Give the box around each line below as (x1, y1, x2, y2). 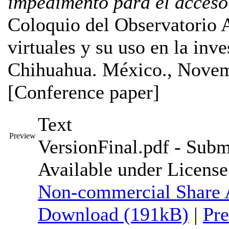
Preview (9, 131, 36, 140)
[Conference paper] (8, 81, 159, 103)
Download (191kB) (38, 203, 189, 225)
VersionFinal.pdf (38, 135, 169, 157)
